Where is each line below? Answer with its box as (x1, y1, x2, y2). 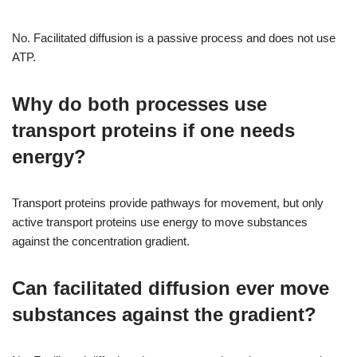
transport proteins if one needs (12, 119, 295, 141)
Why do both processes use (12, 92, 267, 115)
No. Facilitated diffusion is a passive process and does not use (12, 30, 335, 45)
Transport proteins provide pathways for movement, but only (12, 195, 324, 210)
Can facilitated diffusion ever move (12, 277, 329, 299)
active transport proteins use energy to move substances (12, 214, 308, 229)
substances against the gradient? (12, 303, 316, 325)
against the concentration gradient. (12, 233, 190, 248)
